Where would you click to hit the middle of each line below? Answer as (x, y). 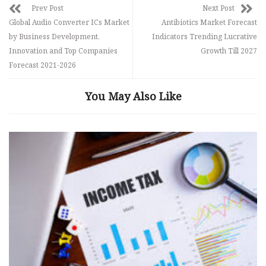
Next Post (218, 8)
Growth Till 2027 (229, 50)
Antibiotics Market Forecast (209, 22)
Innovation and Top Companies (63, 50)
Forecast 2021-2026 (42, 65)
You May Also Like (133, 96)
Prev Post (47, 8)
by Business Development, (54, 36)
